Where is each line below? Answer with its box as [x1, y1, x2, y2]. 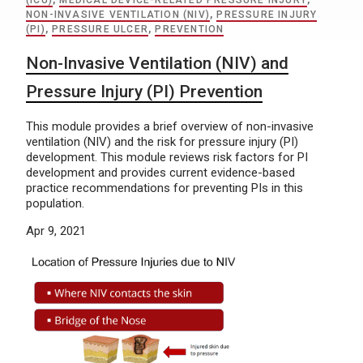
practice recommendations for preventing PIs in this [26, 181, 303, 195]
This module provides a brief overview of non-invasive [26, 119, 314, 134]
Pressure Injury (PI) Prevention [26, 82, 263, 101]
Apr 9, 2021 [26, 224, 86, 238]
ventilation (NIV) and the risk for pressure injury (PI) [26, 135, 298, 149]
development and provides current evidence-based [26, 165, 295, 180]
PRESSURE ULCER [52, 23, 149, 35]
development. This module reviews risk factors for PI [26, 150, 308, 164]
